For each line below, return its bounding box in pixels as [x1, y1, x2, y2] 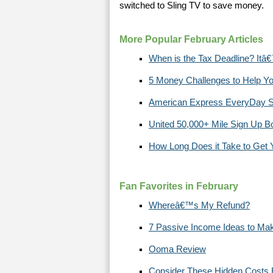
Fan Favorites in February [119, 181, 238, 191]
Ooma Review [149, 244, 206, 254]
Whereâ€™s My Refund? [149, 200, 250, 210]
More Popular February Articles [119, 34, 263, 44]
